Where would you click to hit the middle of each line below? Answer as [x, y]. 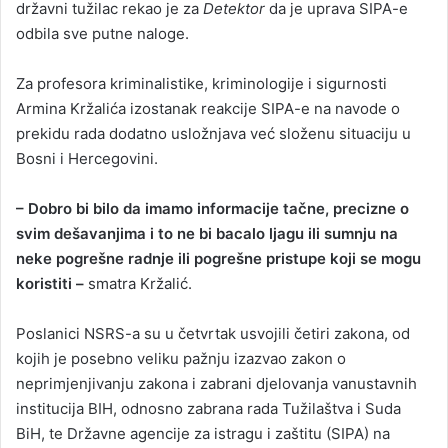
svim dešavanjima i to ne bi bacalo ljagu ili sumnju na [207, 233]
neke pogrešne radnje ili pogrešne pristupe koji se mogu [218, 258]
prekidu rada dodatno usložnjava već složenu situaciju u [213, 133]
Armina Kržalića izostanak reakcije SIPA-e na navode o [208, 108]
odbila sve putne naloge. [102, 33]
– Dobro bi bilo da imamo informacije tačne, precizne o [212, 208]
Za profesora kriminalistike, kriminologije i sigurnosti [201, 83]
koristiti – [50, 283]
